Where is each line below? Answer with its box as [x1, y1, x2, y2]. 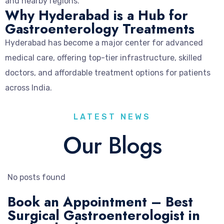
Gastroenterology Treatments [5, 18, 194, 38]
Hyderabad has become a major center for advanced [5, 37, 203, 47]
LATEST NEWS [73, 111, 151, 121]
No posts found [7, 172, 65, 182]
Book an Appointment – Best [7, 191, 193, 211]
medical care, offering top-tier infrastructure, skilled [5, 52, 202, 62]
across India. [5, 82, 52, 92]
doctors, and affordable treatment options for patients [5, 67, 210, 77]
